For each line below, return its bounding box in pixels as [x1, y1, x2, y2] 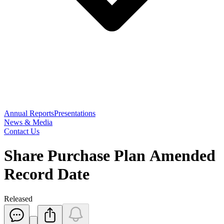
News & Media [4, 118, 52, 126]
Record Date [4, 165, 89, 183]
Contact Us [4, 127, 39, 135]
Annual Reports [4, 109, 54, 117]
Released [4, 194, 32, 203]
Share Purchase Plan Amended [4, 146, 215, 165]
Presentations [54, 109, 95, 117]
